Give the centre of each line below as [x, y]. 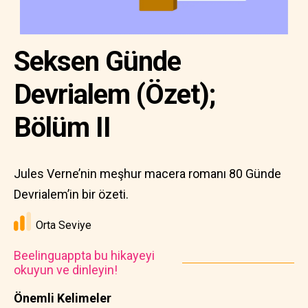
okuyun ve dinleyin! [66, 270]
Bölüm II [62, 128]
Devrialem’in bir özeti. [71, 194]
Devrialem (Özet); [114, 95]
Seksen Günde [97, 62]
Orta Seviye [64, 225]
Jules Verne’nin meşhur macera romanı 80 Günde [147, 174]
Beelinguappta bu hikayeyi [84, 255]
